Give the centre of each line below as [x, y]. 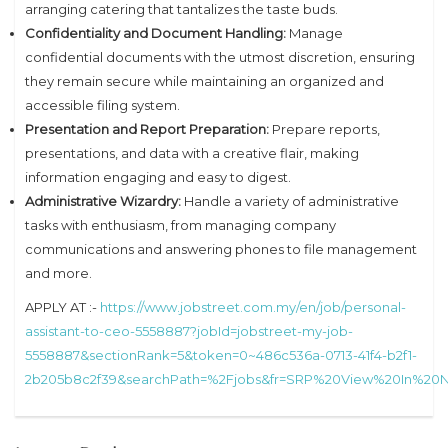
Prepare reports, [324, 128]
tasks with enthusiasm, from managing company [180, 224]
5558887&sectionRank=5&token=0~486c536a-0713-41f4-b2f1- [221, 354]
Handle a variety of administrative [290, 200]
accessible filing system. [102, 104]
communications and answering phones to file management [221, 248]
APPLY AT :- [62, 306]
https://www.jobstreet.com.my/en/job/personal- [253, 306]
